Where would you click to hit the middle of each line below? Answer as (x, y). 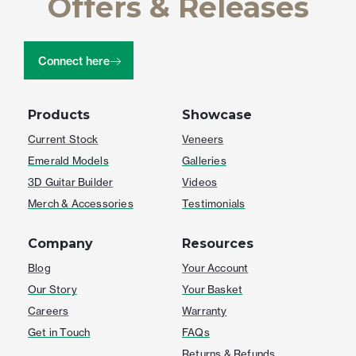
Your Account (215, 267)
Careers (48, 310)
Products (59, 114)
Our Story (52, 289)
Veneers (203, 139)
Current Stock (63, 139)
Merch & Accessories (81, 203)
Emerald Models (68, 160)
